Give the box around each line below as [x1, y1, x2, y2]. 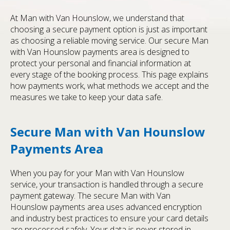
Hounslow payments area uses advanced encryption [10, 201, 202, 213]
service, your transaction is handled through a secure [10, 179, 203, 190]
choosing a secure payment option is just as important [10, 24, 207, 35]
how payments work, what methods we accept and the [10, 80, 209, 92]
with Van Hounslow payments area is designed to [10, 46, 189, 58]
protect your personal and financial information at [10, 57, 191, 69]
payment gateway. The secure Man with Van [10, 190, 170, 202]
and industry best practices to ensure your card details [10, 213, 208, 224]
